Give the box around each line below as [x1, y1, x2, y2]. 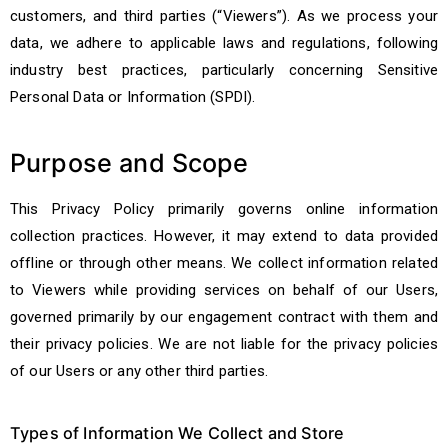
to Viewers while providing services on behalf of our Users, [10, 281, 438, 299]
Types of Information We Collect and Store [10, 423, 345, 443]
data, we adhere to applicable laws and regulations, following [10, 34, 438, 52]
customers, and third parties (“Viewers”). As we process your [10, 7, 438, 25]
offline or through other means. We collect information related [10, 254, 438, 272]
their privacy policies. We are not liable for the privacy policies [10, 335, 438, 353]
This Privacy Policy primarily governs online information [10, 200, 438, 218]
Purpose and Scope [10, 148, 249, 178]
